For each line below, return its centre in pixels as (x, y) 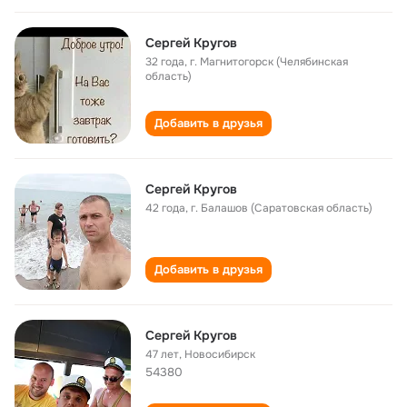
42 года (165, 208)
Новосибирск (220, 354)
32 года (165, 62)
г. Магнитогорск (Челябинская (269, 62)
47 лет (162, 354)
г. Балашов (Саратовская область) (282, 208)
